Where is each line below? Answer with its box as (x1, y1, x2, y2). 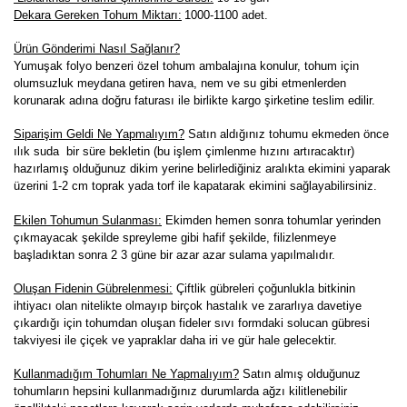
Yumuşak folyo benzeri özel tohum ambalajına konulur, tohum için (14, 58, 359, 73)
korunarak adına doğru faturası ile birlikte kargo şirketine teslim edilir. (14, 93, 375, 107)
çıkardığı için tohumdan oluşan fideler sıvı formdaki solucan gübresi (14, 315, 370, 330)
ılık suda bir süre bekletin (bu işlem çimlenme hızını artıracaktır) (14, 144, 354, 158)
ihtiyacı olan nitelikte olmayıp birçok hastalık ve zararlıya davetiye (14, 298, 362, 313)
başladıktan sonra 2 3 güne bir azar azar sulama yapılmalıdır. (14, 247, 339, 262)
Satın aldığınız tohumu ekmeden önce (184, 126, 389, 141)
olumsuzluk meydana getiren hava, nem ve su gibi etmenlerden (14, 75, 346, 90)
